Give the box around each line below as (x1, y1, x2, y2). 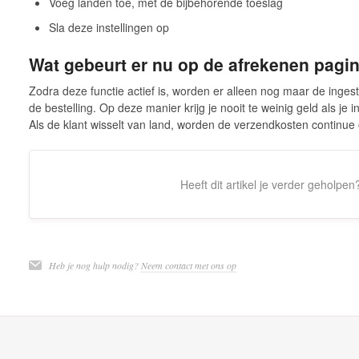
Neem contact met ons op (140, 259, 236, 272)
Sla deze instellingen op (48, 18, 169, 35)
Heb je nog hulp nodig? (48, 259, 141, 272)
